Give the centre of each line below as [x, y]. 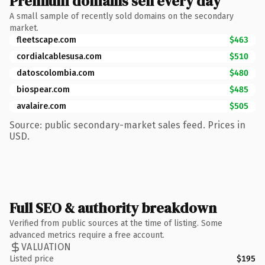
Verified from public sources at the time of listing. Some [116, 223]
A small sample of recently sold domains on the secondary [122, 16]
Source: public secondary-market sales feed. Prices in [127, 125]
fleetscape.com [46, 40]
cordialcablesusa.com [59, 56]
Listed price [32, 258]
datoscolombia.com [56, 73]
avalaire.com [41, 106]
